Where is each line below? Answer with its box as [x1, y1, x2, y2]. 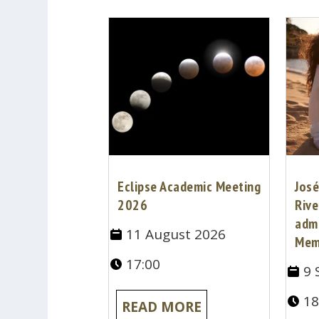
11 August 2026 [126, 225, 226, 244]
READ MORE [122, 298, 202, 317]
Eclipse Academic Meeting [117, 177, 261, 197]
